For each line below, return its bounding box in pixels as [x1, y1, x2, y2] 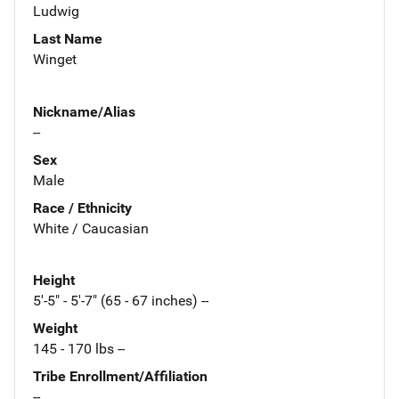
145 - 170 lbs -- [33, 340, 125, 358]
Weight [33, 320, 77, 338]
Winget [33, 50, 77, 68]
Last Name [33, 29, 102, 47]
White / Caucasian [33, 219, 149, 237]
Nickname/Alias [33, 102, 135, 120]
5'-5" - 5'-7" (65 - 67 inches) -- [33, 292, 208, 310]
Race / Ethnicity [33, 199, 132, 216]
